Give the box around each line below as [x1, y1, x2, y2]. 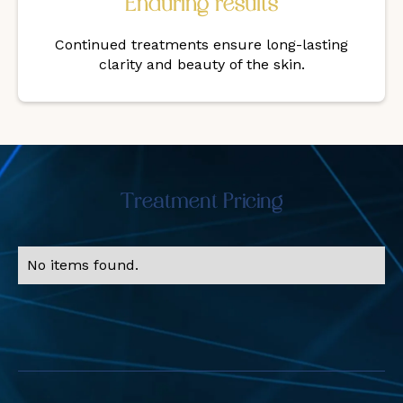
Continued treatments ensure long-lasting [55, 36, 348, 54]
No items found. [27, 256, 139, 274]
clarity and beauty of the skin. [98, 56, 305, 74]
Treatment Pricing [120, 192, 283, 214]
